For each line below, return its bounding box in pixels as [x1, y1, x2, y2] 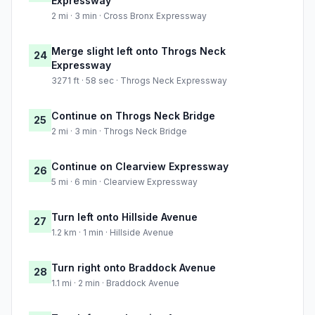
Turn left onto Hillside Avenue [51, 211, 198, 224]
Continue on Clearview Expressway [51, 160, 229, 173]
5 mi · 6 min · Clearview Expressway [51, 176, 198, 188]
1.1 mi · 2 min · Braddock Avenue [51, 278, 179, 289]
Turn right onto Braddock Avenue [51, 262, 216, 274]
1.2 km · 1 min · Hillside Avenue [51, 227, 174, 238]
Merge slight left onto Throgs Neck [51, 45, 226, 58]
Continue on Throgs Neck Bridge [51, 110, 215, 122]
